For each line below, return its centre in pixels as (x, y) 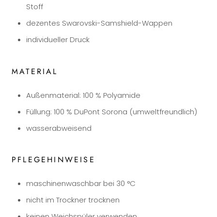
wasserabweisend (59, 128)
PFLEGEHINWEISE (54, 160)
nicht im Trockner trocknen (73, 200)
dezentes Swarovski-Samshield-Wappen (99, 23)
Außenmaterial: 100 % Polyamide (83, 95)
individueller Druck (58, 40)
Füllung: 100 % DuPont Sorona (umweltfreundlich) (112, 111)
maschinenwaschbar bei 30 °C (81, 184)
